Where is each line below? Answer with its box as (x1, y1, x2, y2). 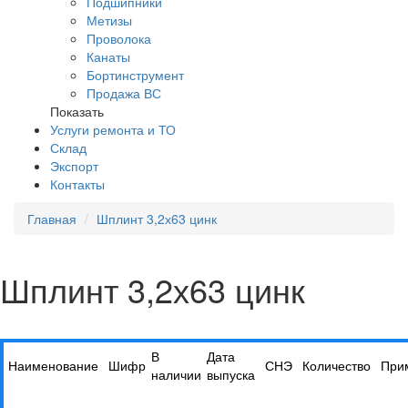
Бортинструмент (87, 66, 184, 84)
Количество (302, 356, 371, 374)
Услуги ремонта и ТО (50, 120, 176, 138)
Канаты (87, 47, 130, 66)
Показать (50, 102, 104, 120)
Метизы (87, 11, 132, 29)
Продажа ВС (87, 84, 161, 102)
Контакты (50, 175, 105, 193)
